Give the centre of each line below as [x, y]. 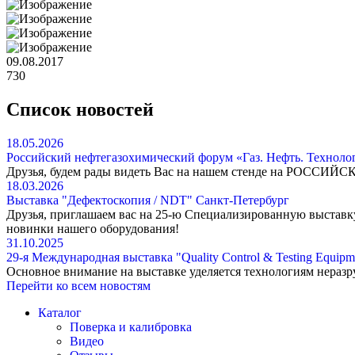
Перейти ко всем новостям [78, 285]
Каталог [60, 312]
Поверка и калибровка [131, 326]
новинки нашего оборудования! [93, 228]
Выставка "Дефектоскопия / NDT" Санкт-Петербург [148, 200]
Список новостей [80, 109]
